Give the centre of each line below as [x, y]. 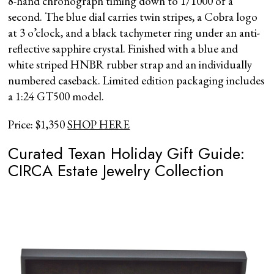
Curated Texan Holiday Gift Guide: [127, 153]
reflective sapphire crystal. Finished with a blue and [123, 48]
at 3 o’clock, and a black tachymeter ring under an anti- [134, 32]
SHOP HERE [99, 124]
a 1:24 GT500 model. [56, 96]
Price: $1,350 [38, 124]
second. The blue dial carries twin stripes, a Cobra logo [133, 17]
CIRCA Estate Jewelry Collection [116, 170]
